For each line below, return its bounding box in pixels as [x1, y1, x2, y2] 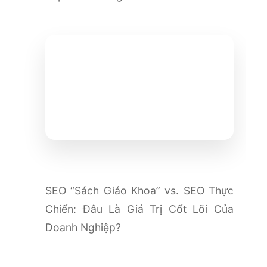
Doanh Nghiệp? [45, 221, 121, 234]
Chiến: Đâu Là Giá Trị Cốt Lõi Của [45, 202, 234, 215]
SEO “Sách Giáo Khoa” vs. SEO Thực [45, 184, 234, 197]
